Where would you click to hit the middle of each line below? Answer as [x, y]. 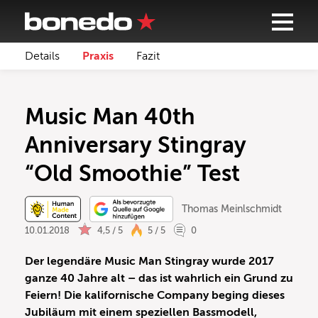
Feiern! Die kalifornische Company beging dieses [155, 296]
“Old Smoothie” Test [132, 173]
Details [42, 56]
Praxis [98, 56]
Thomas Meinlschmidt [231, 209]
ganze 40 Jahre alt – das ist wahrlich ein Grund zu [159, 279]
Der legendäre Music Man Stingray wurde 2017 [149, 262]
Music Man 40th [110, 116]
